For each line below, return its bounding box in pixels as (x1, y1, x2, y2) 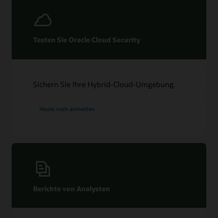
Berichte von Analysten (33, 183, 110, 193)
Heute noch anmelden (39, 105, 95, 113)
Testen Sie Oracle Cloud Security (33, 35, 141, 45)
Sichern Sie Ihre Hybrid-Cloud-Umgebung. (33, 79, 176, 89)
